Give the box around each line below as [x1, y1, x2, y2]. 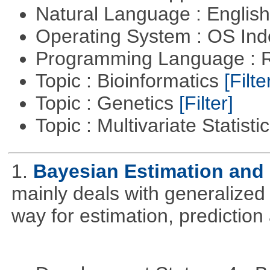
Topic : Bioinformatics [35, 70, 224, 92]
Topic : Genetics [35, 92, 179, 115]
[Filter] [178, 92, 233, 115]
